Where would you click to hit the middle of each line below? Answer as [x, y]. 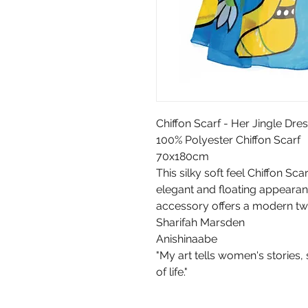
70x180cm [183, 157]
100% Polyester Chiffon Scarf [228, 140]
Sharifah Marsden [200, 223]
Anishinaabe [187, 239]
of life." [172, 272]
